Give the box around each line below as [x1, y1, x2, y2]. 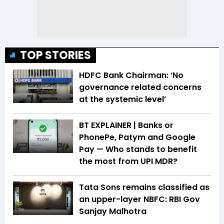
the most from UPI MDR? [79, 155, 177, 167]
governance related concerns [79, 81, 201, 93]
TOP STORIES [20, 47, 91, 63]
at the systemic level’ [79, 93, 166, 105]
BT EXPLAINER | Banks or [79, 119, 173, 131]
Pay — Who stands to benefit [79, 143, 197, 155]
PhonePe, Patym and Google [79, 131, 195, 143]
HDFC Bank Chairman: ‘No [79, 69, 183, 81]
